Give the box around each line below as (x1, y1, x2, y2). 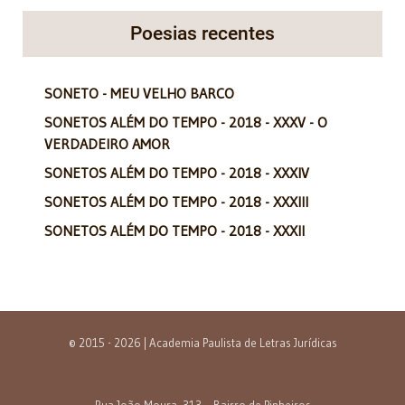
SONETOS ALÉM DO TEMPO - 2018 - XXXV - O (44, 112, 327, 131)
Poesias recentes (130, 22, 275, 44)
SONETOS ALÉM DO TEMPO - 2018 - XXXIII (44, 192, 308, 211)
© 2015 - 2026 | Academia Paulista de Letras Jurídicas (68, 334, 337, 350)
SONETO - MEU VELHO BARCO (44, 83, 234, 102)
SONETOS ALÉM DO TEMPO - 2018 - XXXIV (44, 163, 309, 182)
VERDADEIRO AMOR (44, 134, 170, 153)
